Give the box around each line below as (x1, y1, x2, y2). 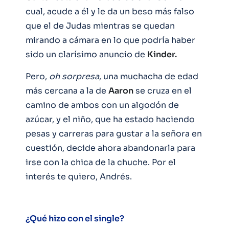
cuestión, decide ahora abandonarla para (26, 142, 195, 153)
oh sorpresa (49, 71, 99, 82)
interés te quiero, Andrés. (26, 171, 132, 182)
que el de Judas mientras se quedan (26, 20, 175, 31)
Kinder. (147, 49, 177, 60)
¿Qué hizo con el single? (26, 213, 124, 224)
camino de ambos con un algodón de (26, 99, 179, 110)
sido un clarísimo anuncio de (26, 49, 147, 60)
